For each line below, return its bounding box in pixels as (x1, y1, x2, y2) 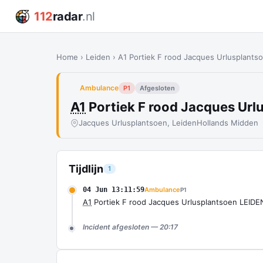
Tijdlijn (69, 163, 103, 175)
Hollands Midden (197, 118, 258, 127)
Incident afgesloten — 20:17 (83, 222, 178, 231)
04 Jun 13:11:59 (83, 186, 144, 194)
